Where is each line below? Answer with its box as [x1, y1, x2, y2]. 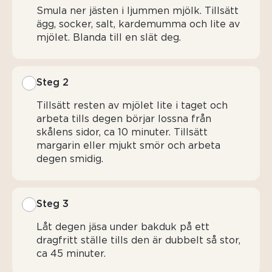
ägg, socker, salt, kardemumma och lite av [36, 18, 240, 30]
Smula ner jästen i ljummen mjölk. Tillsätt [36, 5, 239, 16]
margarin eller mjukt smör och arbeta [36, 140, 220, 151]
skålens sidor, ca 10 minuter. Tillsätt [36, 126, 208, 138]
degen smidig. [36, 153, 103, 165]
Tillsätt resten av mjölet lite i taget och [36, 100, 228, 111]
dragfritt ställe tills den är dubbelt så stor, [36, 234, 240, 246]
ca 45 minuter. [36, 248, 106, 259]
